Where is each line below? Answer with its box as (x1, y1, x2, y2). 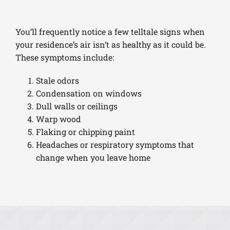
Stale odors (35, 74, 79, 86)
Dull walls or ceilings (35, 100, 118, 111)
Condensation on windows (35, 87, 142, 99)
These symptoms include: (15, 51, 114, 63)
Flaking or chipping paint (35, 126, 135, 137)
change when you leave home (35, 151, 150, 163)
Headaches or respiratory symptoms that (35, 139, 194, 150)
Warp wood (35, 113, 81, 124)
